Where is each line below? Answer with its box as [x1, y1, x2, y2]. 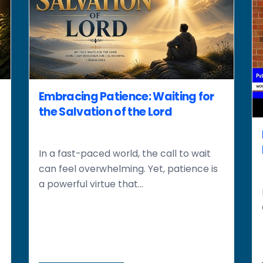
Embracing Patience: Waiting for [39, 88, 214, 104]
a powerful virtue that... [39, 178, 143, 190]
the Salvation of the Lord [39, 103, 172, 120]
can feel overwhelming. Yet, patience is [39, 163, 218, 175]
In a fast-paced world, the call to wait [39, 147, 211, 160]
